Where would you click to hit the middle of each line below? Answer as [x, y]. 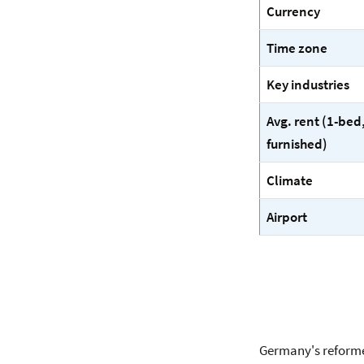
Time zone [297, 48]
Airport [287, 217]
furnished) [297, 144]
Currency [294, 11]
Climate [290, 180]
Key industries [308, 84]
